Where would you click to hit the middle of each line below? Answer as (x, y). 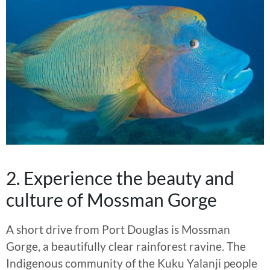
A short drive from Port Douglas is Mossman (118, 229)
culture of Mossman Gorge (111, 199)
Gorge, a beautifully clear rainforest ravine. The (126, 246)
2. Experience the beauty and (120, 177)
